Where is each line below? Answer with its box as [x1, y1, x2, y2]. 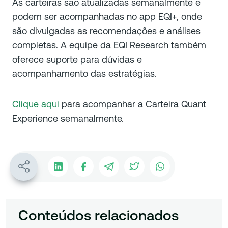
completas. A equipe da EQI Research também [12, 40, 206, 50]
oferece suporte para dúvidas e [12, 54, 142, 65]
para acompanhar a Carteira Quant [59, 99, 206, 109]
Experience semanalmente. [12, 113, 124, 124]
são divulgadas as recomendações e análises [12, 25, 201, 36]
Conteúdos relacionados [18, 207, 179, 223]
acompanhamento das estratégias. [12, 68, 157, 79]
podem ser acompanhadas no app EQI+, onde [12, 11, 202, 22]
